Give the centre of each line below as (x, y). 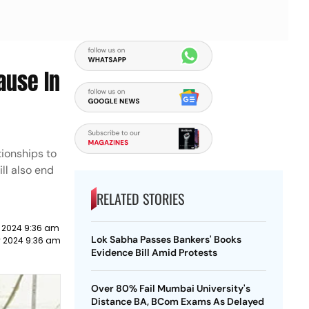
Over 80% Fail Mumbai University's (170, 288)
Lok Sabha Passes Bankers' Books (166, 239)
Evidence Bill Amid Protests (154, 252)
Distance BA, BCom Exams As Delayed (177, 301)
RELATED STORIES (140, 199)
